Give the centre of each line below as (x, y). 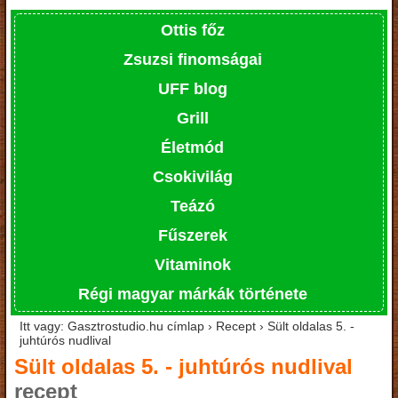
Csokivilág (192, 176)
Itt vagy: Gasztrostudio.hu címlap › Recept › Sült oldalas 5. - (187, 326)
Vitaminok (192, 264)
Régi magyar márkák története (192, 294)
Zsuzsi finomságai (192, 59)
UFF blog (192, 88)
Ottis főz (192, 30)
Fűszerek (192, 235)
